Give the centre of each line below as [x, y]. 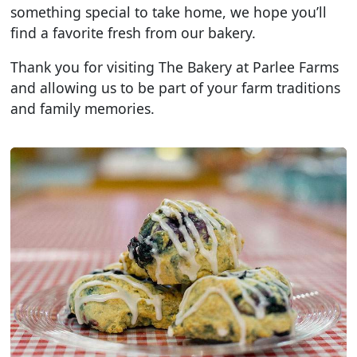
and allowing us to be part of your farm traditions [176, 88]
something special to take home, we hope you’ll [169, 12]
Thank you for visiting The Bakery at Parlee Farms [175, 67]
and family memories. [83, 109]
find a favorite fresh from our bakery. [133, 32]
